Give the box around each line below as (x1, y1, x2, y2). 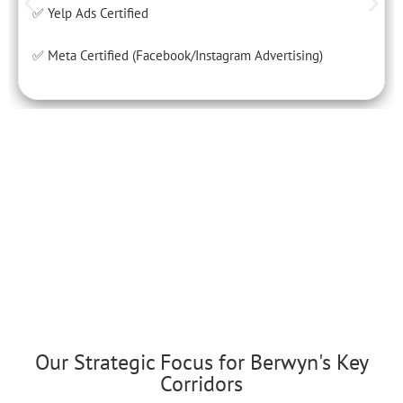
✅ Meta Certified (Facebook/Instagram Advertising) (32, 46, 323, 64)
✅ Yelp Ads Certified (32, 4, 148, 22)
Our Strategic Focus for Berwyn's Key (34, 347, 369, 376)
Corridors (160, 369, 243, 398)
